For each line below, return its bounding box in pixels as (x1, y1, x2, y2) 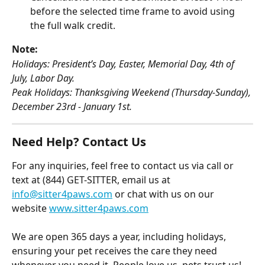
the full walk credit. (30, 19, 115, 33)
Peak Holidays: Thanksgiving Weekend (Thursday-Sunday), (12, 85, 253, 99)
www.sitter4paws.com (49, 201, 148, 215)
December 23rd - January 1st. (12, 99, 132, 113)
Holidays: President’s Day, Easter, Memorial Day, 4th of (12, 57, 237, 70)
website (12, 201, 49, 215)
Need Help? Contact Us (12, 133, 146, 150)
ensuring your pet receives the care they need (12, 244, 219, 258)
